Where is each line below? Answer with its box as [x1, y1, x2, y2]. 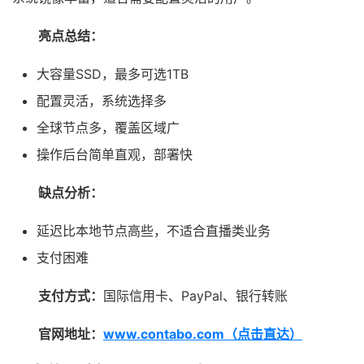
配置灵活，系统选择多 [37, 93, 167, 110]
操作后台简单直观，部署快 [37, 146, 193, 163]
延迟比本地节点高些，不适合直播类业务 [37, 223, 271, 240]
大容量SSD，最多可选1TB [37, 66, 188, 83]
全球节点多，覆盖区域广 [37, 119, 180, 136]
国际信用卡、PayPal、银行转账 [103, 288, 288, 305]
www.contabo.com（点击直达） [103, 326, 302, 343]
